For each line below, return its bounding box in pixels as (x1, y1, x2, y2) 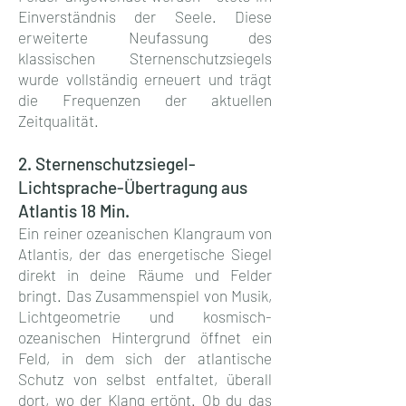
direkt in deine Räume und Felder (18, 265, 272, 284)
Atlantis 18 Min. (18, 199, 133, 221)
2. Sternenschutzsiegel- (18, 152, 196, 174)
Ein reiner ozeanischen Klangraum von (18, 223, 272, 242)
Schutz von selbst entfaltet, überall (18, 369, 272, 388)
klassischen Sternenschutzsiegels (18, 48, 272, 67)
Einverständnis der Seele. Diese (18, 6, 272, 25)
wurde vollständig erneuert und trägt (18, 69, 272, 88)
